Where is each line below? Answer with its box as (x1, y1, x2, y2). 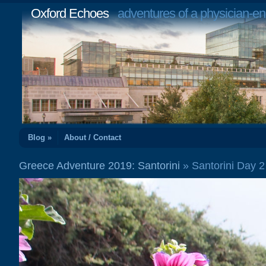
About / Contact (64, 133, 121, 142)
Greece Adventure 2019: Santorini (19, 160, 180, 172)
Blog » (28, 133, 52, 142)
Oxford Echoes (31, 6, 109, 21)
